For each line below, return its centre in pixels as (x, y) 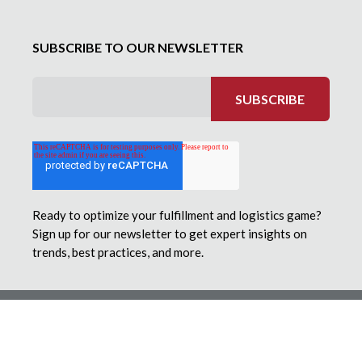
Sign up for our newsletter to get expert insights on (170, 234)
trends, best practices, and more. (118, 253)
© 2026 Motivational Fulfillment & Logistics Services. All (181, 305)
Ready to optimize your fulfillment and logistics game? (177, 215)
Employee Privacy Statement (181, 340)
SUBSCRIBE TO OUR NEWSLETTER (138, 48)
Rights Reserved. (181, 318)
